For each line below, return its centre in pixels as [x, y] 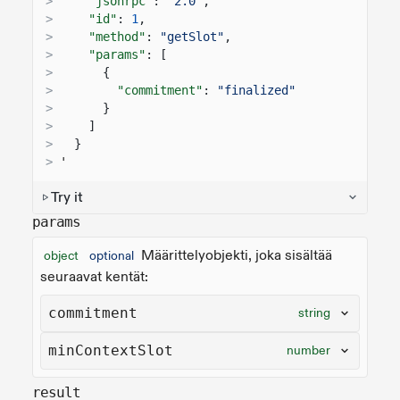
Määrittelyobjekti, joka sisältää [237, 255]
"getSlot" [192, 36]
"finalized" [256, 90]
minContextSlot [111, 350]
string [314, 312]
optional [112, 255]
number [308, 350]
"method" [117, 36]
